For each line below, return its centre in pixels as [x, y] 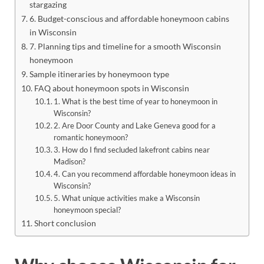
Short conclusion [65, 223]
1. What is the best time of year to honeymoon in [136, 101]
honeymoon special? [88, 209]
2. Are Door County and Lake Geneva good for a [135, 125]
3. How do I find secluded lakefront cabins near [132, 149]
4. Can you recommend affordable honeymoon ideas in [145, 174]
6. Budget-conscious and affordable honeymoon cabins [129, 18]
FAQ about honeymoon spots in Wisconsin [111, 88]
